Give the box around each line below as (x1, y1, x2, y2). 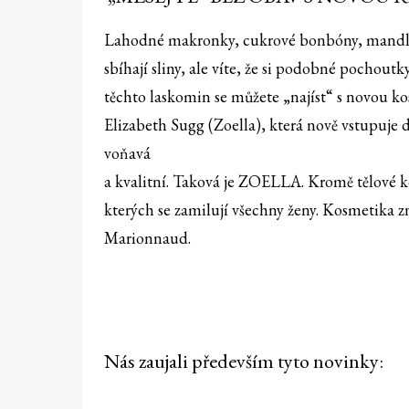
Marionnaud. (104, 227, 191, 249)
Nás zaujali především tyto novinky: (104, 348, 383, 375)
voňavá (104, 142, 151, 164)
